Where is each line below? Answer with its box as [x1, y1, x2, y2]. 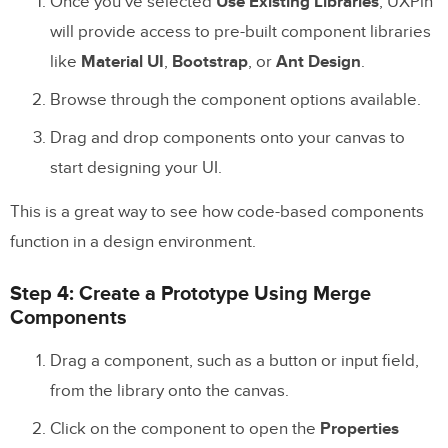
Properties [320, 418, 399, 439]
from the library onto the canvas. [50, 380, 289, 401]
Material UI [81, 51, 164, 72]
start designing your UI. [50, 157, 222, 178]
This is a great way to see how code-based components [10, 201, 424, 222]
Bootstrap [172, 51, 248, 72]
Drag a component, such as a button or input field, [50, 350, 419, 371]
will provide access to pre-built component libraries [50, 21, 431, 42]
